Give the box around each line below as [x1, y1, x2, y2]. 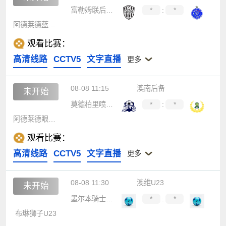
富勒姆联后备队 [105, 6, 113, 15]
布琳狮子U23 [15, 209, 57, 217]
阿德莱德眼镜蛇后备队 [48, 115, 56, 123]
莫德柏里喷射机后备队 [105, 100, 113, 109]
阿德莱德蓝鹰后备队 [48, 21, 56, 29]
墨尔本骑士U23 [105, 195, 113, 203]
